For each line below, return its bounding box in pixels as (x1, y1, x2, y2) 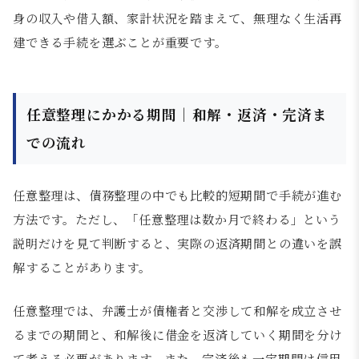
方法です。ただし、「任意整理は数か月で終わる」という (13, 210, 341, 228)
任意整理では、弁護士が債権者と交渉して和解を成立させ (13, 301, 342, 319)
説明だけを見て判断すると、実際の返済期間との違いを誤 (13, 234, 342, 252)
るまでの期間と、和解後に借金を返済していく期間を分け (13, 325, 342, 343)
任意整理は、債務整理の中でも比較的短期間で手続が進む (13, 186, 342, 204)
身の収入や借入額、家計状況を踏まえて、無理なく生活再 (13, 9, 342, 26)
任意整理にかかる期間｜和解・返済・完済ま (26, 104, 328, 125)
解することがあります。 (13, 258, 151, 276)
